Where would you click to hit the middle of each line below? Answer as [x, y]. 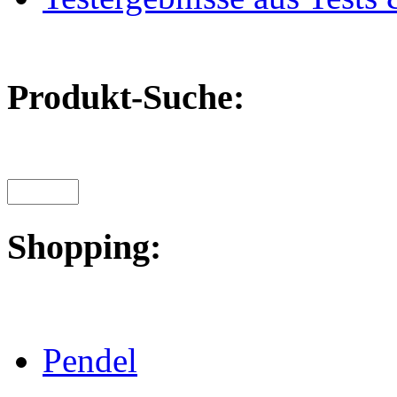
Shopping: [84, 247]
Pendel [90, 361]
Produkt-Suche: [126, 97]
